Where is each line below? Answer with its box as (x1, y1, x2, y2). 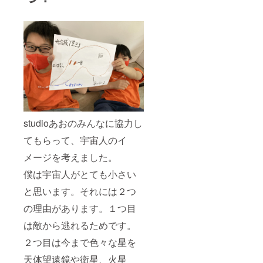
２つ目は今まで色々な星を (23, 235, 136, 249)
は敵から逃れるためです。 (23, 218, 136, 232)
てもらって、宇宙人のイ (23, 133, 127, 147)
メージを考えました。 (23, 150, 117, 164)
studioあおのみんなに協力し (23, 116, 143, 130)
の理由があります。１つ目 (23, 201, 136, 215)
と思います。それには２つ (23, 184, 136, 198)
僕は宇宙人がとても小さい (23, 167, 136, 181)
